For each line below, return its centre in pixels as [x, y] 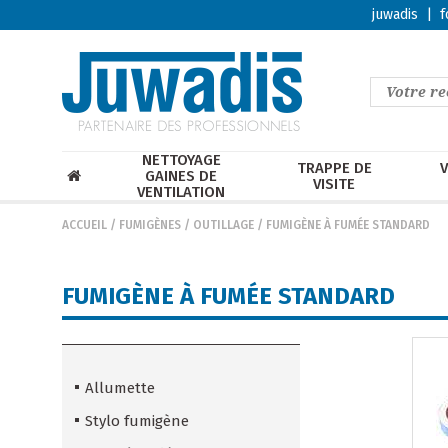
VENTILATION [181, 192]
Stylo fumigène [137, 421]
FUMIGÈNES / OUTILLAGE [186, 225]
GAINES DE [181, 176]
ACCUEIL [84, 225]
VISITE [334, 184]
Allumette [120, 388]
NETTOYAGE [181, 160]
